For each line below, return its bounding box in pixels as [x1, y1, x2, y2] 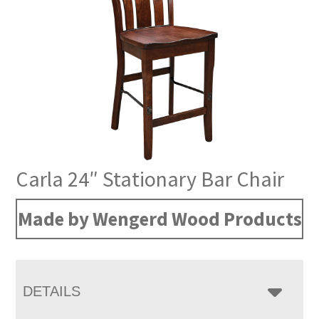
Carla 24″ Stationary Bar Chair [16, 165, 285, 193]
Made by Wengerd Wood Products [17, 206, 302, 231]
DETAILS [23, 283, 81, 300]
